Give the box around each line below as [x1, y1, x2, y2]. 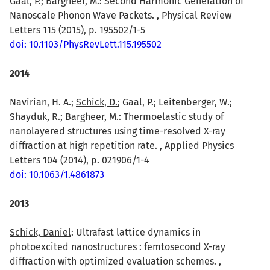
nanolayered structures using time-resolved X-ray [10, 125, 225, 137]
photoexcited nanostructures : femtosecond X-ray [10, 240, 225, 253]
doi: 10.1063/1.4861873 [10, 168, 104, 180]
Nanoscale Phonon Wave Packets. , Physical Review [10, 9, 231, 21]
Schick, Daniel [10, 226, 71, 238]
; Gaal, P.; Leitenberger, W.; [118, 96, 232, 108]
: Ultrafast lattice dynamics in [71, 226, 201, 238]
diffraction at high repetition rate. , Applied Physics [10, 139, 234, 151]
